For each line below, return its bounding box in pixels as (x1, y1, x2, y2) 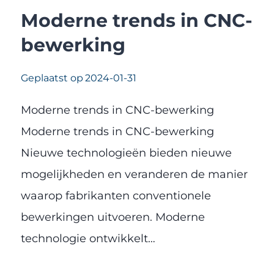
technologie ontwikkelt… (21, 232, 155, 246)
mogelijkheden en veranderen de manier (21, 168, 248, 182)
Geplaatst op (21, 72, 83, 84)
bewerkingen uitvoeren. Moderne (21, 210, 205, 224)
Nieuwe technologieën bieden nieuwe (21, 146, 232, 160)
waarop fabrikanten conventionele (21, 189, 211, 203)
